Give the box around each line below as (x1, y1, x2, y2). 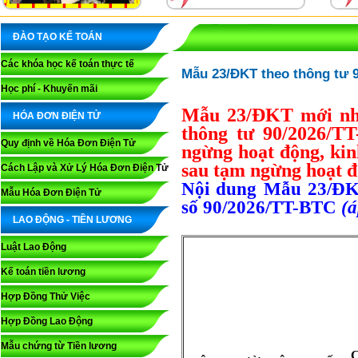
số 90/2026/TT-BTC (181, 197, 341, 217)
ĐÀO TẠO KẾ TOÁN (13, 31, 102, 42)
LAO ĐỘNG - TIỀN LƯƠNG (13, 214, 132, 225)
